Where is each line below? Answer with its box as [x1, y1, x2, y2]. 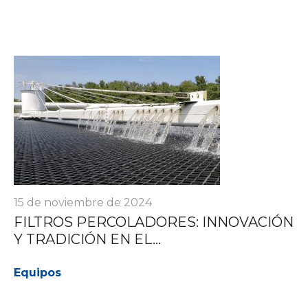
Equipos [14, 265, 61, 279]
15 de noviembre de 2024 [14, 195, 152, 209]
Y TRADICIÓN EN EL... [14, 230, 161, 247]
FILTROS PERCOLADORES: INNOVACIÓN [14, 213, 294, 230]
